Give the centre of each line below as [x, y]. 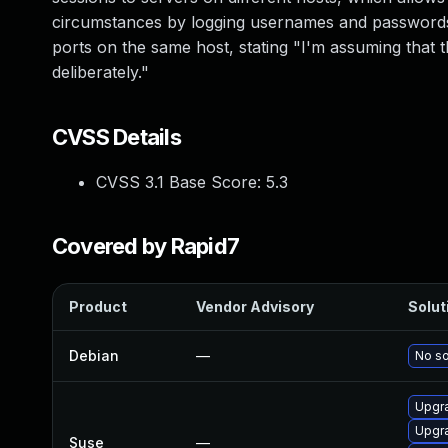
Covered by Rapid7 [146, 246]
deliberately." [100, 72]
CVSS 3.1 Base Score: [181, 182]
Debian [94, 355]
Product [98, 306]
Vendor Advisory [255, 306]
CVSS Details [116, 137]
